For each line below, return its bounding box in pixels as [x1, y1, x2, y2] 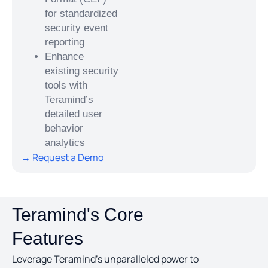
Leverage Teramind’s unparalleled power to [12, 252, 199, 266]
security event [45, 22, 108, 33]
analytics [45, 136, 85, 148]
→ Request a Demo [21, 150, 103, 164]
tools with [45, 79, 87, 91]
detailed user [45, 108, 102, 120]
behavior [45, 122, 83, 134]
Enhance [45, 50, 84, 62]
